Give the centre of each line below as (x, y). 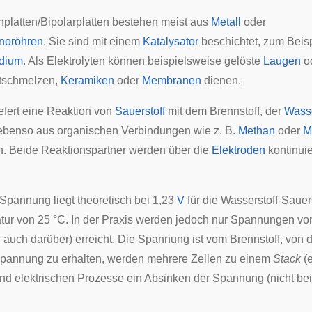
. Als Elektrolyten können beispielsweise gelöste (143, 61)
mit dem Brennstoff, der (225, 111)
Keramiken (87, 80)
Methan (257, 131)
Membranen (172, 80)
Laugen (282, 61)
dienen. (221, 80)
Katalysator (171, 41)
